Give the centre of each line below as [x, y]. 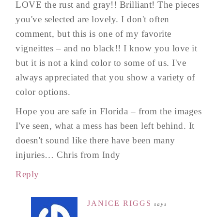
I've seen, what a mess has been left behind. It [105, 125]
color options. [43, 92]
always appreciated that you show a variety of [105, 77]
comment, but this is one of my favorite [93, 33]
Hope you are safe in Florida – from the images [108, 111]
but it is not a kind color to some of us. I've [101, 62]
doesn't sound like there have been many [95, 140]
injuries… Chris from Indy [68, 155]
